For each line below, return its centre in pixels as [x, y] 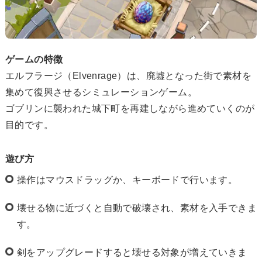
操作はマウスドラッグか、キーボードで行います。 [127, 180]
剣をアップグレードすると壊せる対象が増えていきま [132, 252]
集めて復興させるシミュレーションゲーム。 [101, 92]
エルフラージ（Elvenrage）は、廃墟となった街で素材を [128, 75]
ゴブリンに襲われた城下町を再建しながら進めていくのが [130, 108]
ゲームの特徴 [34, 59]
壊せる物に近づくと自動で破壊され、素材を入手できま [137, 208]
